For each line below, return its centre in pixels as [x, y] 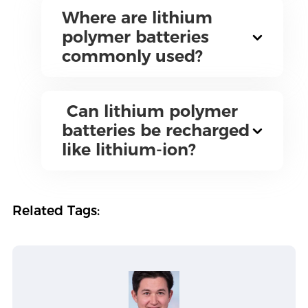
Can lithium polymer [150, 111]
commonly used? [132, 56]
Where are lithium [137, 18]
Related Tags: [56, 211]
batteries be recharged [155, 130]
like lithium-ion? [129, 150]
